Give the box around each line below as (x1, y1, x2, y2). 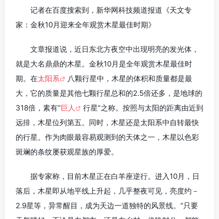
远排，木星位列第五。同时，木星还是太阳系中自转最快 (16, 118, 199, 128)
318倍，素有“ (16, 103, 61, 113)
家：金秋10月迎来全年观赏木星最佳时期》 (16, 20, 155, 30)
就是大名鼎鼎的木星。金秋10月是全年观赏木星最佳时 (16, 59, 192, 69)
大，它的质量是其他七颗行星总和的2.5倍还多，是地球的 (16, 88, 202, 98)
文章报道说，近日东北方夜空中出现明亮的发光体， (30, 44, 199, 54)
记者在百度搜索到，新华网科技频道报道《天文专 (30, 5, 192, 15)
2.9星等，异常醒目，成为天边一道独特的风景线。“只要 (16, 201, 198, 211)
